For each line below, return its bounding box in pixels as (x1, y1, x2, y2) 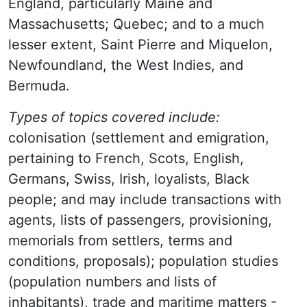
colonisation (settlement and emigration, (8, 130, 269, 146)
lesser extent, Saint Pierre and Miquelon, (8, 36, 273, 53)
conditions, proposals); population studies (8, 253, 278, 269)
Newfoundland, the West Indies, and (8, 57, 243, 73)
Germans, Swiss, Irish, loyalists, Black (8, 171, 249, 187)
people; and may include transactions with (8, 191, 282, 208)
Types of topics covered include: (8, 109, 220, 125)
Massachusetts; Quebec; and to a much (8, 16, 265, 32)
